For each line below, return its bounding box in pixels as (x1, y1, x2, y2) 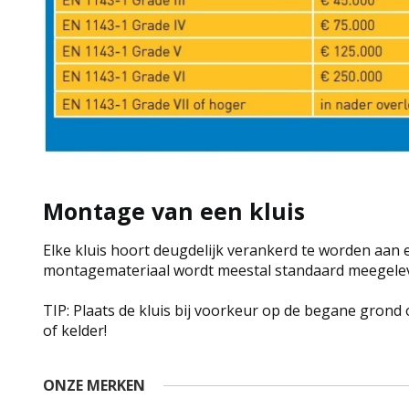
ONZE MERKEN (43, 375, 145, 396)
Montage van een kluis (43, 195, 305, 227)
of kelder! (43, 320, 107, 341)
